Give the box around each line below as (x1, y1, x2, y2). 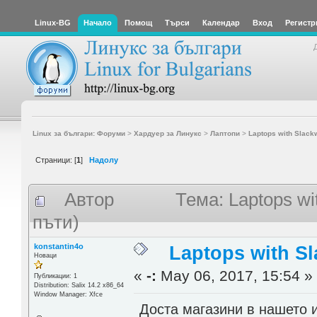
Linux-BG (35, 18, 71, 27)
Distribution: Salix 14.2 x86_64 (33, 281, 124, 289)
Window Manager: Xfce (33, 290, 103, 298)
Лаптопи (209, 129, 240, 137)
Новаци (33, 251, 57, 259)
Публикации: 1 (33, 272, 77, 279)
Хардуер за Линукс (133, 129, 202, 137)
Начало (83, 18, 112, 27)
